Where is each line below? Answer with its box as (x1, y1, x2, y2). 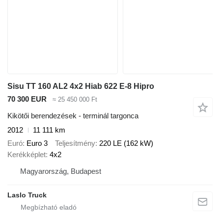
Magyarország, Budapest (20, 166, 101, 175)
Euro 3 (27, 138, 48, 147)
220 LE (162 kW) (99, 138, 153, 147)
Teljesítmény (55, 138, 95, 147)
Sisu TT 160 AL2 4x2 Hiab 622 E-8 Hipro (7, 82, 154, 90)
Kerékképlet (7, 150, 46, 159)
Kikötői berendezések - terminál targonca (7, 111, 138, 120)
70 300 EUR (7, 94, 47, 103)
